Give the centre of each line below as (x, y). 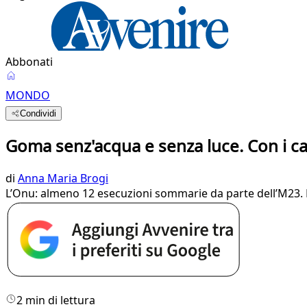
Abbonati (29, 62)
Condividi (38, 113)
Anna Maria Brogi (63, 178)
